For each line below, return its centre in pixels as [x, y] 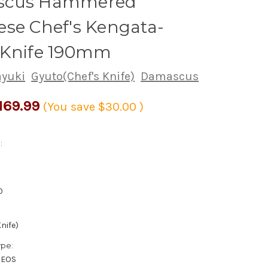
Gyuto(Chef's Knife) [83, 76]
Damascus [170, 76]
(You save [69, 106]
